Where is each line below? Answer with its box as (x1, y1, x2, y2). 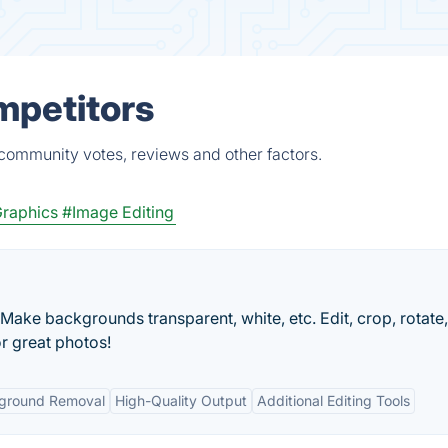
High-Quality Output (115, 392, 247, 409)
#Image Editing (62, 202, 174, 222)
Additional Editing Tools (257, 392, 410, 409)
